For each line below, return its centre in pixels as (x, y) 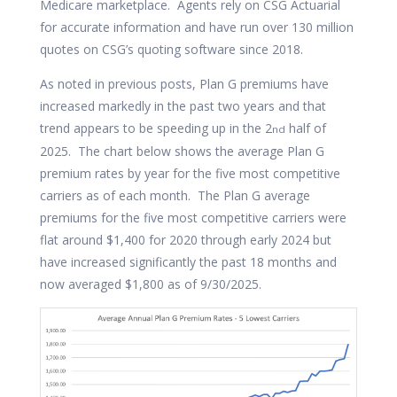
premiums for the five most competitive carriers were (193, 218)
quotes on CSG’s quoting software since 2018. (171, 49)
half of (305, 128)
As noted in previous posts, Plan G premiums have (184, 84)
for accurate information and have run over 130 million (196, 27)
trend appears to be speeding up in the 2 (156, 128)
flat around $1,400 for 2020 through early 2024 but (185, 240)
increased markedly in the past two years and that (183, 106)
